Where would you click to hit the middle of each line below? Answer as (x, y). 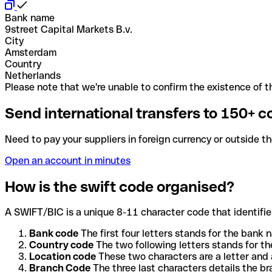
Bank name (30, 18)
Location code (63, 257)
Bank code (54, 234)
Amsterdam (31, 52)
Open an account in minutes (68, 160)
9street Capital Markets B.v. (69, 29)
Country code (61, 245)
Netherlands (33, 75)
